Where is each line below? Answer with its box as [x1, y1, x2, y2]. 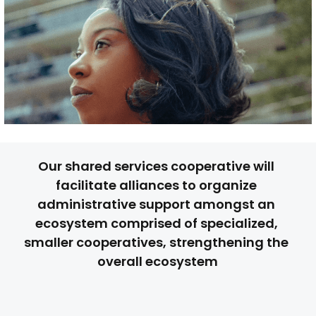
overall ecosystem [97, 252, 219, 270]
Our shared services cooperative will [38, 157, 275, 175]
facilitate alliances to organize [56, 176, 257, 194]
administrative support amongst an [37, 195, 276, 213]
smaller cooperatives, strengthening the [24, 233, 289, 251]
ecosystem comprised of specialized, [35, 214, 278, 232]
